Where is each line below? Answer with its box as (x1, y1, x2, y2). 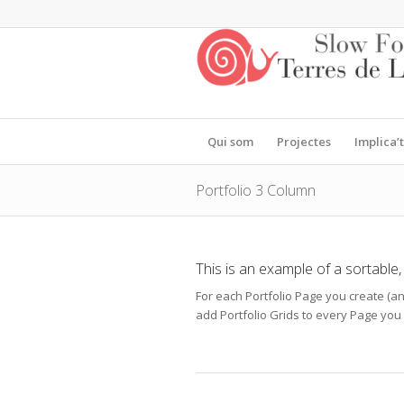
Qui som (207, 133, 253, 150)
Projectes (277, 133, 331, 150)
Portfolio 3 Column (196, 180, 316, 200)
